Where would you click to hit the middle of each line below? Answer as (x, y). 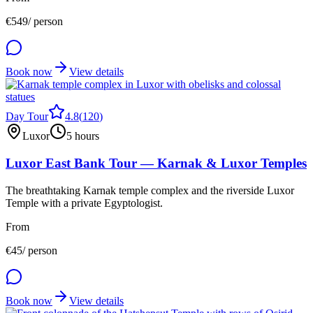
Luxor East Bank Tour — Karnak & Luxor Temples (156, 163)
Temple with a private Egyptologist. (84, 203)
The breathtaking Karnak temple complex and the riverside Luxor (150, 190)
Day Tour (27, 117)
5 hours (83, 136)
